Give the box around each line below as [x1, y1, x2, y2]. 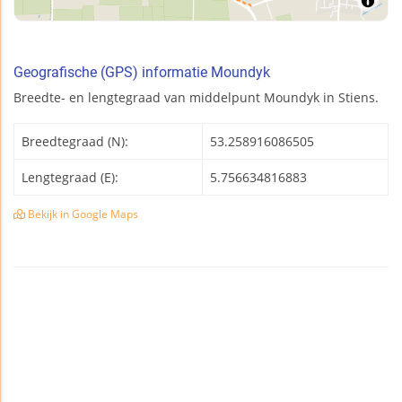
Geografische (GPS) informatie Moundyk [13, 63, 270, 81]
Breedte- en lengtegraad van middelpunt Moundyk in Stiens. [13, 88, 379, 106]
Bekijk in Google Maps [25, 206, 138, 221]
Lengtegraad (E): [22, 168, 118, 186]
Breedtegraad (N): [22, 132, 128, 150]
